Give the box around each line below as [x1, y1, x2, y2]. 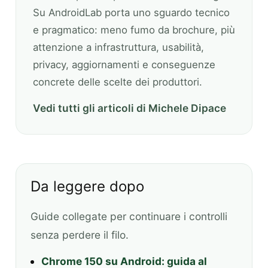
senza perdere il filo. [31, 229, 129, 242]
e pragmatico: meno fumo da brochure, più [33, 23, 235, 36]
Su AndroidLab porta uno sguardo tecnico [33, 6, 230, 19]
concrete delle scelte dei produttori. [33, 75, 202, 88]
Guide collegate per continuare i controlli [31, 210, 227, 223]
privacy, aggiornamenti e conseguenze [33, 58, 215, 71]
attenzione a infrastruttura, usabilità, [33, 41, 204, 53]
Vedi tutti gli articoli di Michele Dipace [33, 102, 226, 115]
